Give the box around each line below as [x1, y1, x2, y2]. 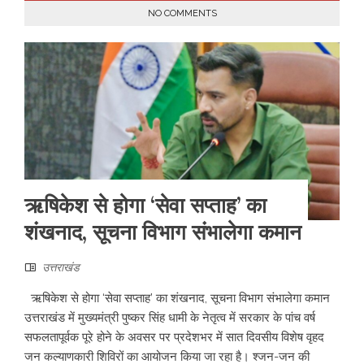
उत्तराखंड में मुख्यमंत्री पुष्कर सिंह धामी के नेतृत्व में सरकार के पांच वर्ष [24, 310, 315, 325]
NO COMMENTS [147, 8, 217, 19]
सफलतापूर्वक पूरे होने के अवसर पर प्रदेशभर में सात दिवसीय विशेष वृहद [24, 329, 324, 344]
